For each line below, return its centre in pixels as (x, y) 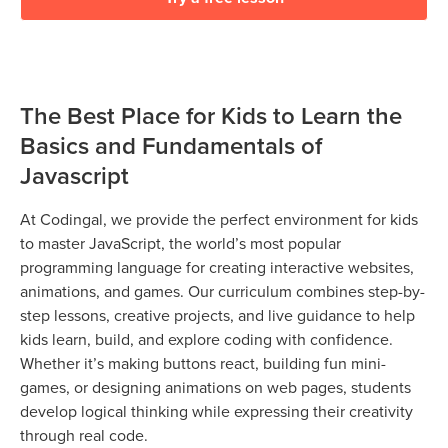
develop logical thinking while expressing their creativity (216, 410)
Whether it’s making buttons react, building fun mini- (203, 362)
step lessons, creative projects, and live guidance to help (217, 314)
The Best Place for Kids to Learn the (211, 115)
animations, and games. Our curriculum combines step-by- (222, 290)
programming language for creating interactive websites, (217, 266)
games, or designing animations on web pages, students (215, 386)
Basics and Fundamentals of (171, 145)
